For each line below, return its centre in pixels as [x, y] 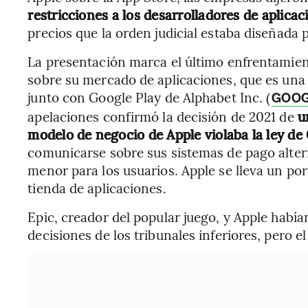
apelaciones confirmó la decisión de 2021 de [163, 117]
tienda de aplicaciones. [97, 188]
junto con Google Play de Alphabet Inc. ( [149, 97]
